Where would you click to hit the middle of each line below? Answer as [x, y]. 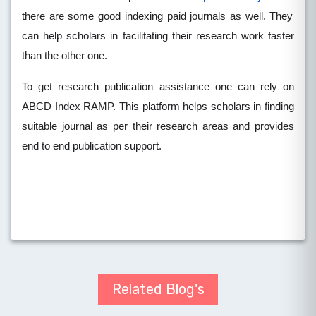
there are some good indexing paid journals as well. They [158, 17]
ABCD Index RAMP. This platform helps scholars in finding [158, 107]
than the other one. [66, 56]
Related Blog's [158, 290]
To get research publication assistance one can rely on [158, 87]
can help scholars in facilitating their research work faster [158, 36]
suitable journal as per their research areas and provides [158, 127]
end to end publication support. [92, 146]
